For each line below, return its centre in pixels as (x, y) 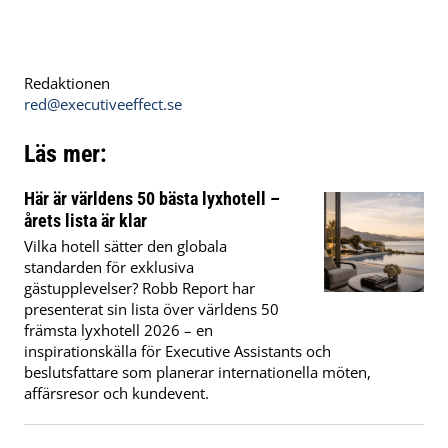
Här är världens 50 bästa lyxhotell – (152, 199)
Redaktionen (67, 83)
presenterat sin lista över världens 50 (151, 309)
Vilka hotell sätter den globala (125, 246)
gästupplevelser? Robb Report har (139, 288)
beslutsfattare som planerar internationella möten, (197, 372)
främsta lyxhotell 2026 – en (118, 330)
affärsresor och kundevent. (116, 393)
